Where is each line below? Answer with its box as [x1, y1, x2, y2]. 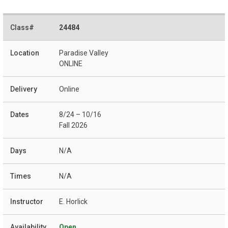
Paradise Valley [59, 48, 108, 57]
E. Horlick [59, 197, 88, 206]
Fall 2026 [59, 121, 88, 129]
